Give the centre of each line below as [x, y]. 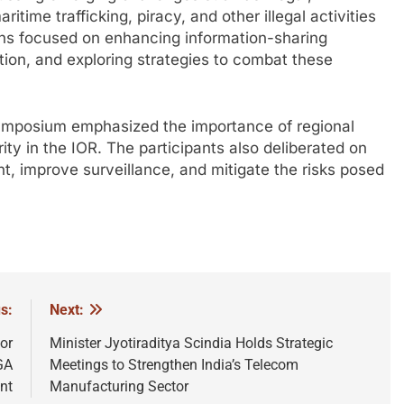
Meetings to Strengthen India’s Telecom [174, 365]
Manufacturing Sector [119, 387]
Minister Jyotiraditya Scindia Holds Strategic [191, 344]
